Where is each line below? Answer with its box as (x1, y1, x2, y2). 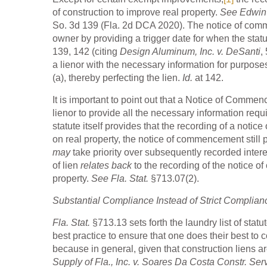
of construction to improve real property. (52, 7, 220, 18)
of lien (52, 160, 80, 171)
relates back (80, 160, 132, 171)
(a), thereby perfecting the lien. (52, 73, 182, 83)
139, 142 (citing (52, 46, 120, 57)
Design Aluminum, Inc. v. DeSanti (120, 46, 260, 57)
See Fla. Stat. (91, 173, 151, 184)
